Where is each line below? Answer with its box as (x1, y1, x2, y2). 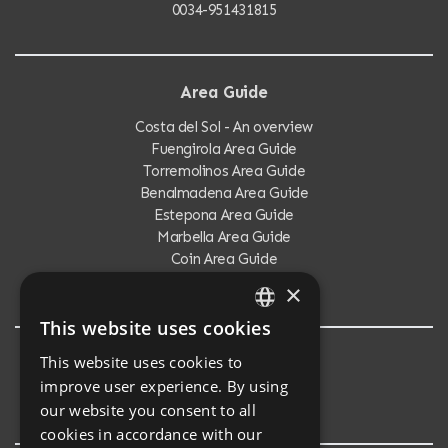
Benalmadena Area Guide (139, 184, 309, 203)
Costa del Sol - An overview (135, 118, 313, 137)
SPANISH (244, 361, 305, 381)
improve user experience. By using (40, 376, 288, 396)
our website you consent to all (40, 400, 257, 420)
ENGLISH (244, 325, 305, 345)
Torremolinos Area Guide (142, 162, 306, 181)
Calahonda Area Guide (150, 272, 298, 291)
